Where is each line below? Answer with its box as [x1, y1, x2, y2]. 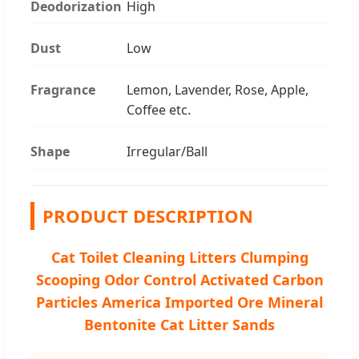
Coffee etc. [127, 100, 191, 119]
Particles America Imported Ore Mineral [36, 292, 323, 312]
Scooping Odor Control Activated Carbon [35, 269, 324, 289]
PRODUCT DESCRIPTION [42, 203, 253, 228]
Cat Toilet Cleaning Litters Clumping [50, 247, 309, 267]
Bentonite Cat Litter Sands [84, 314, 275, 334]
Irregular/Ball [127, 142, 208, 160]
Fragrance [30, 80, 95, 99]
